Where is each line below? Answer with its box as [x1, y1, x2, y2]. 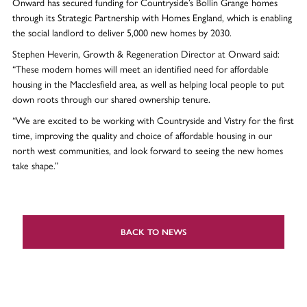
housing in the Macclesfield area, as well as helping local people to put [12, 76, 284, 90]
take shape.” [12, 158, 58, 172]
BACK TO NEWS [121, 226, 186, 237]
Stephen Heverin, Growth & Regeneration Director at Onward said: [12, 46, 280, 60]
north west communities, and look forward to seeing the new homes [12, 143, 283, 157]
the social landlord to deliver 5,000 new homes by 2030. [12, 25, 232, 39]
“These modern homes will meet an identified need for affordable [12, 61, 269, 75]
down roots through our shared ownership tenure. [12, 91, 210, 106]
